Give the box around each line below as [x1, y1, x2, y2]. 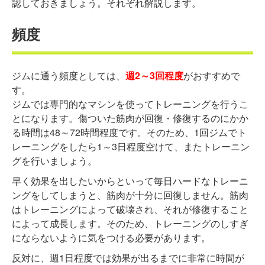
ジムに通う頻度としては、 [12, 69, 125, 83]
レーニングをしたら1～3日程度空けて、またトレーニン [12, 140, 250, 154]
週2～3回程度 [125, 69, 183, 83]
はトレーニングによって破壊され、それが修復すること [12, 202, 248, 216]
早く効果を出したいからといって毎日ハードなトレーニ [12, 174, 248, 188]
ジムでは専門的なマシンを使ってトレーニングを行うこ [12, 97, 248, 111]
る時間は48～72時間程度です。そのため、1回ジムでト [12, 125, 247, 140]
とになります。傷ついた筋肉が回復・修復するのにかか [12, 111, 248, 125]
